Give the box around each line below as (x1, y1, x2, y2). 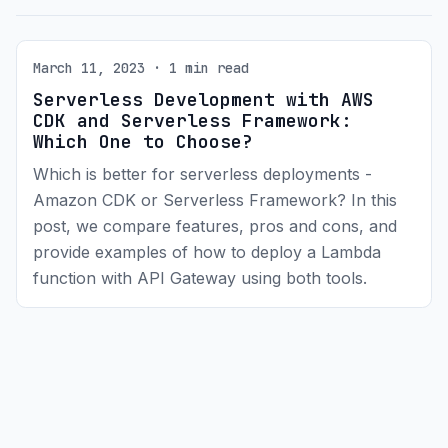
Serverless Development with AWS (33, 87, 374, 111)
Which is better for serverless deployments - (33, 164, 372, 185)
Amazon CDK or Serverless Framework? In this (33, 190, 397, 211)
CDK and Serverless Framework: (33, 108, 352, 132)
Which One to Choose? (33, 129, 253, 153)
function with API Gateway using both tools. (33, 268, 367, 289)
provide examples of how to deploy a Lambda (33, 242, 381, 263)
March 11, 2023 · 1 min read (33, 59, 249, 78)
